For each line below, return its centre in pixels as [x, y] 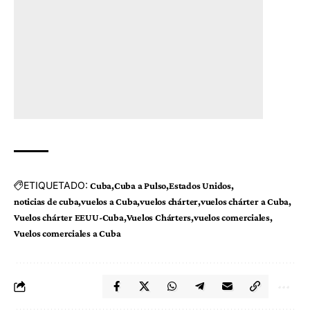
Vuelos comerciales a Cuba [67, 233]
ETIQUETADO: [56, 185]
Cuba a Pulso [140, 185]
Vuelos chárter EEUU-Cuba [69, 217]
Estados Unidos [200, 185]
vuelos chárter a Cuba [245, 201]
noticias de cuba [46, 201]
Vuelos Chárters [159, 217]
